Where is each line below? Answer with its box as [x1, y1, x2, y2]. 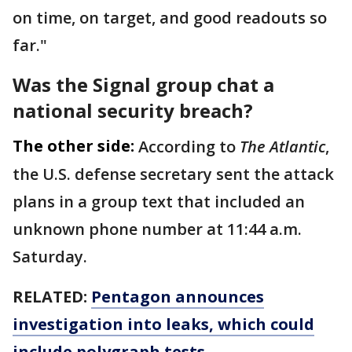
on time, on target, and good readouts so [13, 7, 327, 28]
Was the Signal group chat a [13, 71, 274, 97]
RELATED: [13, 286, 91, 307]
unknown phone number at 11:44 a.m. [13, 218, 302, 240]
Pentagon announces [91, 286, 264, 307]
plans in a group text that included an [13, 191, 305, 212]
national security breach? [13, 97, 258, 123]
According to [138, 136, 240, 157]
